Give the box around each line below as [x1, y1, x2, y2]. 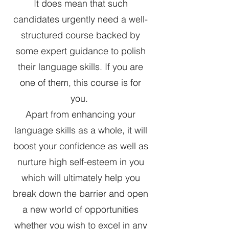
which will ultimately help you [21, 172, 140, 184]
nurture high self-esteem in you [17, 156, 144, 168]
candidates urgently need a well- [13, 13, 148, 26]
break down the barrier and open [13, 188, 148, 200]
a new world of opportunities [22, 203, 139, 216]
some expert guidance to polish [15, 45, 146, 57]
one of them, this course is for [20, 77, 141, 89]
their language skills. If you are [18, 61, 143, 73]
